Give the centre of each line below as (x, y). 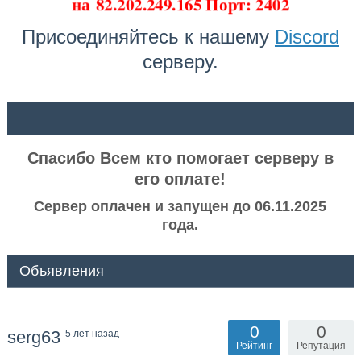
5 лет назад (92, 334)
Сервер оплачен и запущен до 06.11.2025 (180, 207)
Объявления (61, 271)
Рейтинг (255, 346)
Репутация (322, 346)
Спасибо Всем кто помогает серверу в (180, 158)
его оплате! (180, 179)
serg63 (36, 338)
